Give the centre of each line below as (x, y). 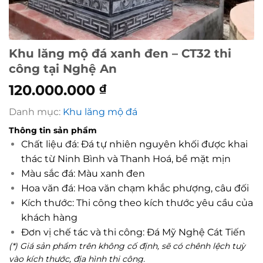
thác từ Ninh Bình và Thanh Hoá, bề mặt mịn (126, 159)
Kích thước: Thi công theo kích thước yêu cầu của (137, 203)
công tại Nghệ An (63, 68)
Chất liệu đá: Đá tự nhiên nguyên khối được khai (134, 144)
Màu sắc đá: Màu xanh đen (84, 173)
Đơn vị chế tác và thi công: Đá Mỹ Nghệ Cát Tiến (133, 232)
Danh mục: (36, 112)
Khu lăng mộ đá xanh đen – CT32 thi (120, 53)
